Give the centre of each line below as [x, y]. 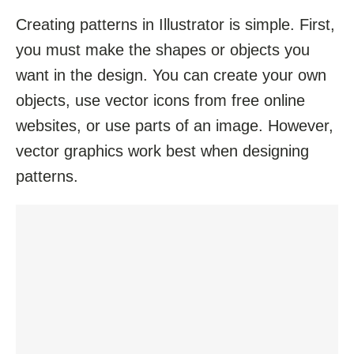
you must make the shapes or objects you [163, 50]
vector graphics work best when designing [162, 151]
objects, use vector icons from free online [160, 101]
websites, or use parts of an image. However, [175, 126]
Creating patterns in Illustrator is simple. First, [175, 25]
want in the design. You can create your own [171, 75]
